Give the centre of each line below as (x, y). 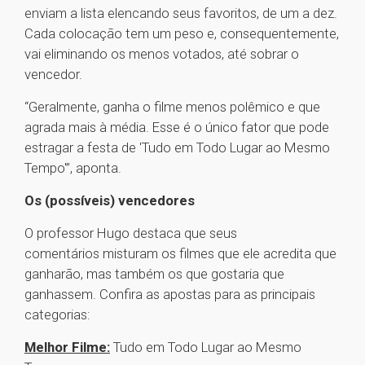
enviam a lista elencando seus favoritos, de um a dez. (181, 13)
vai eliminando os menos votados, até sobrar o (162, 54)
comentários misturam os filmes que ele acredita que (180, 254)
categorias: (59, 315)
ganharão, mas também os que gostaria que (154, 274)
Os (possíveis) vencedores (111, 201)
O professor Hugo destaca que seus (131, 233)
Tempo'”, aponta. (75, 168)
